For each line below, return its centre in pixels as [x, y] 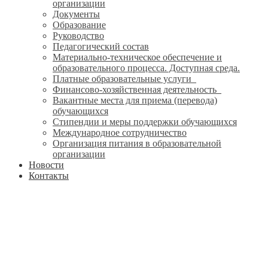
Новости [46, 165]
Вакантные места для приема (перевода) [135, 100]
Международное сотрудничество [120, 132]
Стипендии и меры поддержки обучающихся [145, 121]
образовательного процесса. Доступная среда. [146, 68]
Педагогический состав [101, 46]
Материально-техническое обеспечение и [137, 57]
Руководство [78, 35]
